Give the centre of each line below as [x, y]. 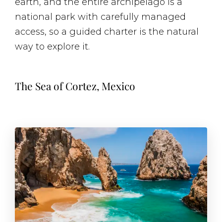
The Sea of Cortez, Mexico [75, 86]
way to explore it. [52, 47]
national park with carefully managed [100, 17]
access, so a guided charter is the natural [107, 32]
